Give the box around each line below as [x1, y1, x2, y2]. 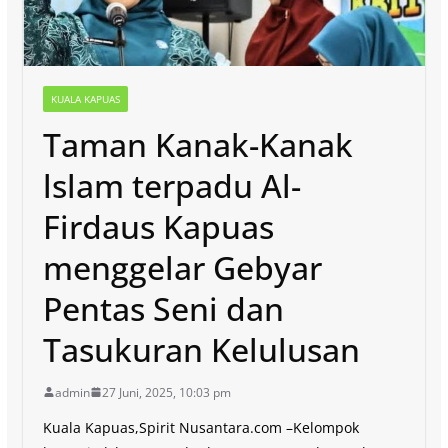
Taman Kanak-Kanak [42, 122, 353, 166]
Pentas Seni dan [42, 286, 284, 330]
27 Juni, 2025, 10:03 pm [101, 383, 231, 401]
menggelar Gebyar [42, 245, 322, 289]
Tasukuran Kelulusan [42, 327, 360, 371]
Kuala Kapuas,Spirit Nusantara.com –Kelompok [42, 417, 359, 437]
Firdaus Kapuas [42, 204, 274, 248]
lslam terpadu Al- [42, 163, 301, 207]
